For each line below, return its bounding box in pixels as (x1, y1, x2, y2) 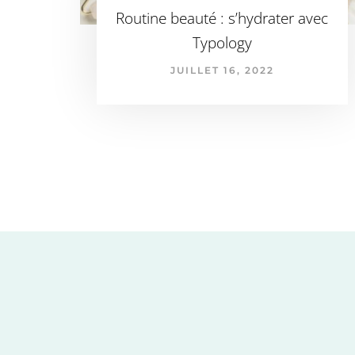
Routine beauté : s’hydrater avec (116, 7, 329, 29)
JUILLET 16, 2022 (170, 63, 274, 76)
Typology (192, 32, 252, 53)
